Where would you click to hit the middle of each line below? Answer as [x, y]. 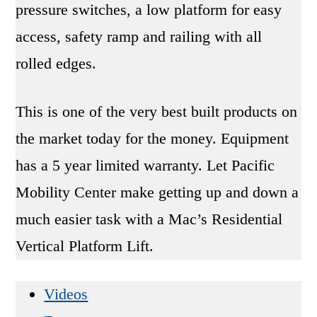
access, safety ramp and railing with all [139, 37]
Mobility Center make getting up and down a [157, 192]
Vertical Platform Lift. [85, 246]
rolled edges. [56, 64]
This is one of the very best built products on [157, 112]
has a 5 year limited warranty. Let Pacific [145, 166]
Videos [66, 294]
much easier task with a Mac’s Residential [149, 219]
